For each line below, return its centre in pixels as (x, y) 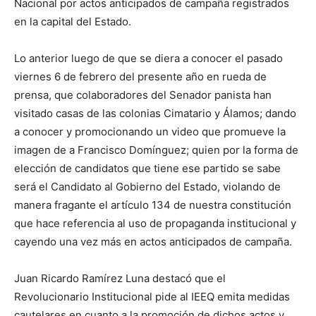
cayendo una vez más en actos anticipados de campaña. (153, 242)
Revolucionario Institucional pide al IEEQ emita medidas (152, 297)
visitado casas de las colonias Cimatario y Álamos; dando (155, 113)
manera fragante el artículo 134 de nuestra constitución (153, 205)
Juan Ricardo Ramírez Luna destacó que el (120, 278)
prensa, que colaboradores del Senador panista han (143, 95)
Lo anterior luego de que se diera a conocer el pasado (148, 58)
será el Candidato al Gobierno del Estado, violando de (147, 187)
